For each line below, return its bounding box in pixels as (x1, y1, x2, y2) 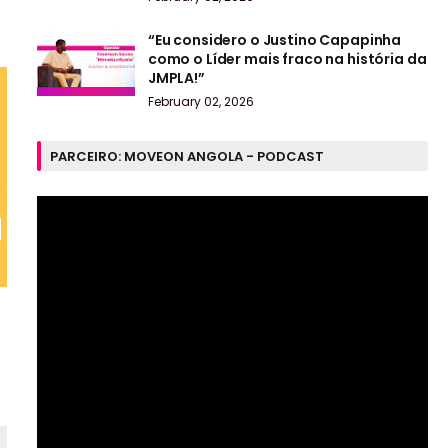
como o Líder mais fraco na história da (147, 49, 427, 70)
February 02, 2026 (147, 93, 254, 111)
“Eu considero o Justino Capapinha (147, 30, 402, 51)
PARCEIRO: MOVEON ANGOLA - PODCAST (49, 146, 324, 166)
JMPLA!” (147, 68, 205, 89)
